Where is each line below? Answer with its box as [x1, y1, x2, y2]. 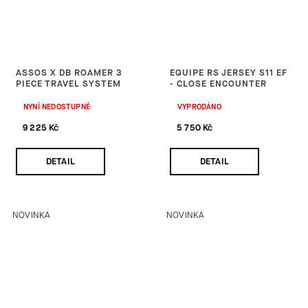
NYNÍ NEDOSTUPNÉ [23, 101, 90, 112]
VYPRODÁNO [177, 101, 221, 112]
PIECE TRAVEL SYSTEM [16, 77, 121, 89]
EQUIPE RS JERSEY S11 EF [170, 66, 287, 78]
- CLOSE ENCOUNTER [170, 77, 267, 89]
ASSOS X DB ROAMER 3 [16, 66, 122, 78]
